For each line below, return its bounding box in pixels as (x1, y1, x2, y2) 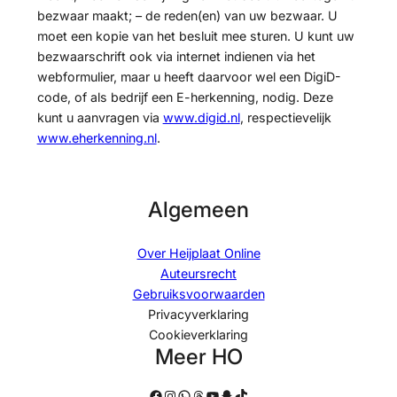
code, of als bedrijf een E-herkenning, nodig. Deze (36, 90, 333, 105)
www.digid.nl (162, 110, 240, 126)
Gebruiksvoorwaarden (132, 285, 265, 301)
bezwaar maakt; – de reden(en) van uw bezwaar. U (36, 8, 338, 24)
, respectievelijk (239, 110, 331, 126)
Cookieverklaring (149, 326, 248, 342)
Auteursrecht (160, 265, 237, 281)
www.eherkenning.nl (36, 130, 157, 146)
